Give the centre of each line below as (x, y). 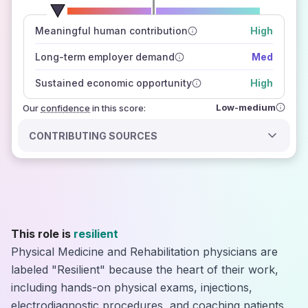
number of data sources (158, 17)
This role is (41, 234)
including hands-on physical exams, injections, (132, 287)
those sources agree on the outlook (120, 46)
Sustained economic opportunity (113, 83)
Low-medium (246, 107)
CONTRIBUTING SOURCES (93, 135)
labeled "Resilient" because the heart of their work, (145, 269)
